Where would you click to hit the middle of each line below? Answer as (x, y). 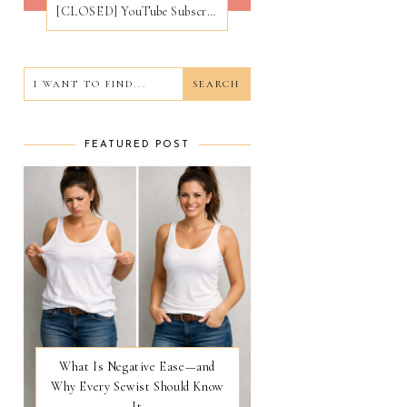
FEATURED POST (137, 144)
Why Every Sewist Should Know (137, 386)
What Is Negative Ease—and (137, 366)
